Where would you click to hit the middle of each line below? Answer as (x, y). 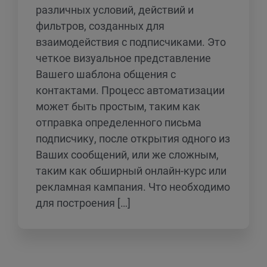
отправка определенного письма (119, 122)
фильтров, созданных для (100, 26)
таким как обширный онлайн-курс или (131, 171)
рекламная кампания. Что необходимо (133, 187)
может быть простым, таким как (118, 106)
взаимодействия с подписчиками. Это (131, 42)
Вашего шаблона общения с (106, 74)
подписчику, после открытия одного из (133, 139)
